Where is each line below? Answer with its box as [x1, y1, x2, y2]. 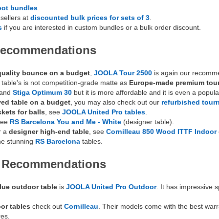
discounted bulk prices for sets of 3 [30, 14, 150, 22]
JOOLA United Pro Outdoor [66, 182, 156, 191]
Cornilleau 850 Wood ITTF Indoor [106, 128, 217, 136]
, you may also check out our [70, 98, 161, 107]
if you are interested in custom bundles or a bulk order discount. [2, 23, 201, 32]
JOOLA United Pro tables [62, 108, 145, 116]
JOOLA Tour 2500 [94, 69, 152, 77]
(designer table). [121, 118, 174, 126]
